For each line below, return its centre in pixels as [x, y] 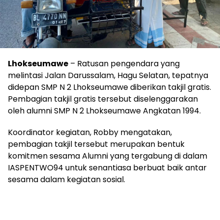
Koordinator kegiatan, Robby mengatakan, [90, 132]
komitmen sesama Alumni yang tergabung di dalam [108, 156]
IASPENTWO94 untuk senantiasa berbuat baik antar [107, 168]
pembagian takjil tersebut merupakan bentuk [96, 144]
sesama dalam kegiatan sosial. [67, 179]
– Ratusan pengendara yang [124, 64]
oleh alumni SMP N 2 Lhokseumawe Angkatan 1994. [104, 111]
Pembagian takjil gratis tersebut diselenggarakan [103, 99]
